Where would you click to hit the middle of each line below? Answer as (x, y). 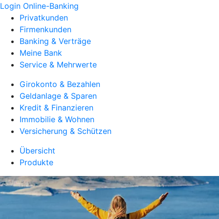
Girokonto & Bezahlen (60, 84)
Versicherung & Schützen (66, 131)
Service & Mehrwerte (58, 65)
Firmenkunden (45, 29)
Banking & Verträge (55, 41)
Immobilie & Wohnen (57, 119)
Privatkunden (44, 18)
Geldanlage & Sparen (58, 96)
